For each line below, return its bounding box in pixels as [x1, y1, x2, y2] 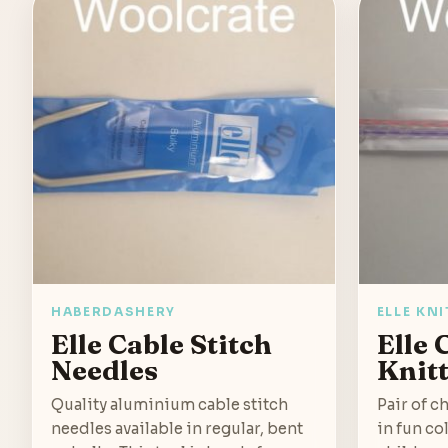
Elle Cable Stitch [51, 326, 272, 361]
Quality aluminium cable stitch [51, 394, 288, 414]
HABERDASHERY [51, 303, 177, 319]
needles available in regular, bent [51, 418, 303, 438]
